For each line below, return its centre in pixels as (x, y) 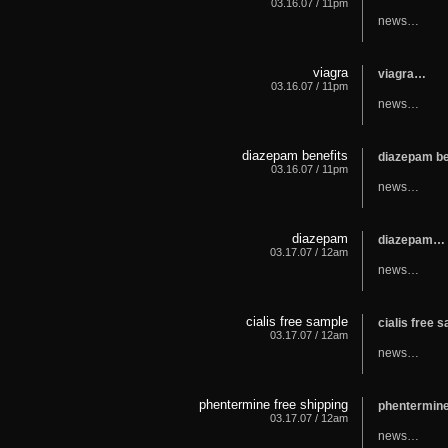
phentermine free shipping (273, 404)
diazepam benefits (294, 155)
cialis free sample (296, 321)
